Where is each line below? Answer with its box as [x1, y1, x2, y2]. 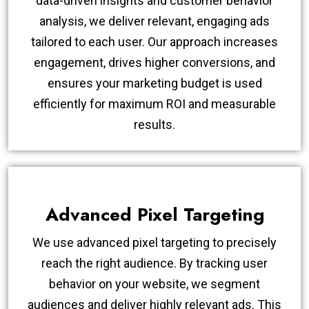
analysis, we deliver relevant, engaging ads [39, 13, 270, 28]
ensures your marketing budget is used [47, 75, 262, 90]
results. [134, 117, 175, 132]
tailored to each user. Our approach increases [31, 34, 278, 49]
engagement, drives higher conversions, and [34, 54, 275, 70]
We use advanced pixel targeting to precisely [32, 235, 277, 250]
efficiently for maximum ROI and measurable [33, 96, 276, 111]
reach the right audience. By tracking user [41, 255, 268, 270]
